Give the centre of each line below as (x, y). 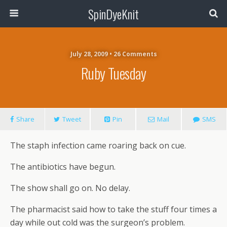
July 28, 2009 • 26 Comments (113, 54)
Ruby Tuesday (113, 73)
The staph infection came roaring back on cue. (98, 145)
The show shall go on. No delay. (70, 188)
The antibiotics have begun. (63, 167)
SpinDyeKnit (113, 14)
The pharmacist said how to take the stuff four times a (113, 209)
